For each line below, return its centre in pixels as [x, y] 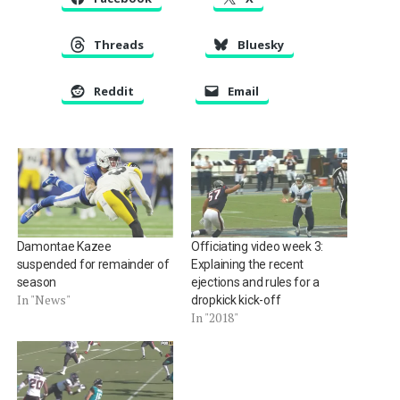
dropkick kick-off [236, 300]
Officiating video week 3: [257, 247]
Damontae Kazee [64, 247]
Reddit [113, 92]
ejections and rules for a [255, 283]
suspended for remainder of [93, 265]
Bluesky [260, 45]
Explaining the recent [247, 265]
